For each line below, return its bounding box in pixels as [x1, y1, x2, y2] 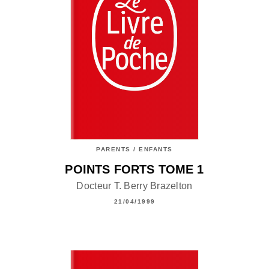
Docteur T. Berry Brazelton [76, 181, 193, 192]
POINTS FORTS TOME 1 [65, 163, 204, 177]
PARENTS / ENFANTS [96, 145, 173, 153]
